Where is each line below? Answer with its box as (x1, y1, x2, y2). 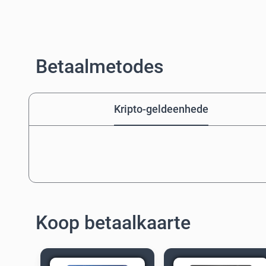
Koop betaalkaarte (36, 211, 191, 234)
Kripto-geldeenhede (113, 103, 208, 115)
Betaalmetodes (36, 55, 164, 78)
